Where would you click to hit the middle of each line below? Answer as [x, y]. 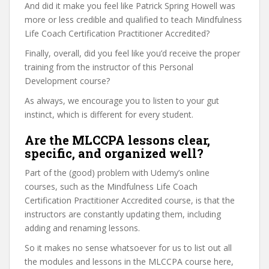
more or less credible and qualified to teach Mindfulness [133, 20]
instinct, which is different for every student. [109, 114]
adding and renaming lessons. [82, 228]
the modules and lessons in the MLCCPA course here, [129, 261]
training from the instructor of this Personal [109, 67]
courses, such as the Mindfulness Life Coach [111, 186]
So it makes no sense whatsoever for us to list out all [128, 248]
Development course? [67, 81]
